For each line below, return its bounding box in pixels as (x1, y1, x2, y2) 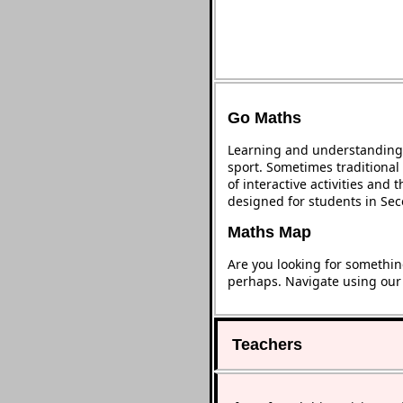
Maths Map (228, 222, 311, 241)
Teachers (232, 336, 302, 354)
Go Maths (228, 108, 301, 127)
